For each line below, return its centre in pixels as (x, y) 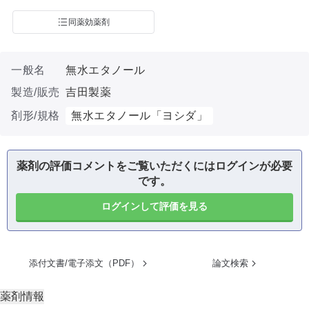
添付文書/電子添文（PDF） (84, 263)
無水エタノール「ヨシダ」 (139, 116)
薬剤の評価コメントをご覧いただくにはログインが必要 (154, 166)
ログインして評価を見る (154, 206)
